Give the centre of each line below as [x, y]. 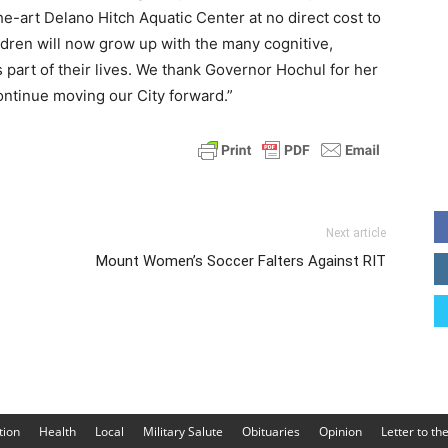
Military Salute [183, 431]
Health [57, 431]
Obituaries [271, 431]
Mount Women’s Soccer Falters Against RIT [241, 261]
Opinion [340, 431]
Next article [356, 233]
